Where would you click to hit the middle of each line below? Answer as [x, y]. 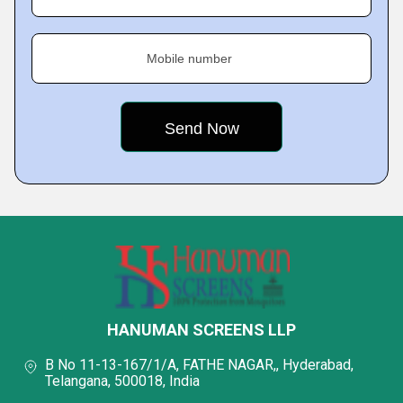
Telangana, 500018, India [122, 381]
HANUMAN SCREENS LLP [201, 329]
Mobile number [189, 58]
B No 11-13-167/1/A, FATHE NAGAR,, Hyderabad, [199, 364]
